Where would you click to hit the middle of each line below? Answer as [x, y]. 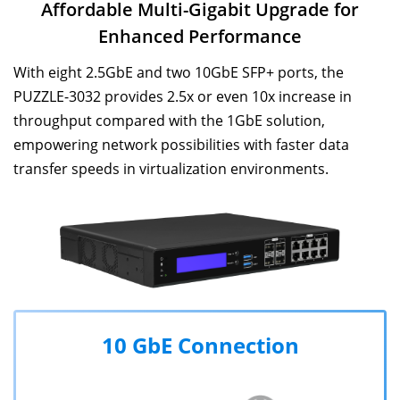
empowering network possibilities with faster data [181, 145]
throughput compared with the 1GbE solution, [169, 121]
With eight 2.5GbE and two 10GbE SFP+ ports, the [179, 73]
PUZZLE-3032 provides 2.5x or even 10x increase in [183, 97]
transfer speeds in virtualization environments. [171, 169]
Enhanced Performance [200, 37]
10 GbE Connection [200, 345]
